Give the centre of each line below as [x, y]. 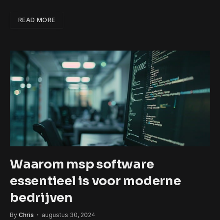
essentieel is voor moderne [96, 181]
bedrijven [41, 197]
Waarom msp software [82, 164]
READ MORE [37, 20]
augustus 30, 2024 [69, 215]
